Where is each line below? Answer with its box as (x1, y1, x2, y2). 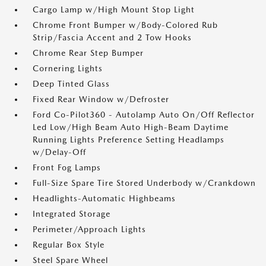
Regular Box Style (33, 240, 104, 250)
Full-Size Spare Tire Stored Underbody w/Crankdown (33, 178, 256, 188)
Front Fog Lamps (33, 163, 101, 173)
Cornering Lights (33, 64, 103, 74)
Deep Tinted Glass (33, 79, 110, 89)
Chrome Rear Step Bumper (33, 48, 144, 58)
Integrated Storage (33, 209, 110, 219)
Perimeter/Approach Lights (33, 224, 146, 235)
